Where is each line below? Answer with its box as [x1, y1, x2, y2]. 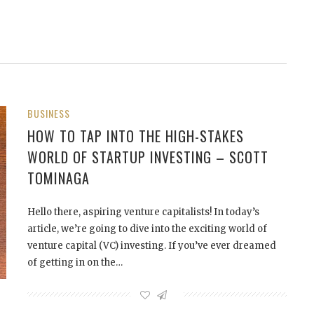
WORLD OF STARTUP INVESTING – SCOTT [27, 146, 268, 168]
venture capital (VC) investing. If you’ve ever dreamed [27, 240, 276, 252]
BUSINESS [27, 106, 70, 121]
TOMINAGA [27, 168, 90, 189]
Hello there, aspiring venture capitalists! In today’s [27, 206, 259, 219]
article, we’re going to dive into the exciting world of [27, 223, 267, 235]
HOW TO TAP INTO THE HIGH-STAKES [27, 125, 244, 147]
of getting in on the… [27, 257, 123, 269]
